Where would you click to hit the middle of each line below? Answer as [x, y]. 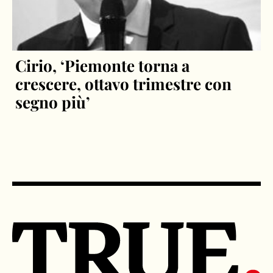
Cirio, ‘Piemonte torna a [103, 65]
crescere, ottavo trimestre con [124, 83]
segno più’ [53, 102]
